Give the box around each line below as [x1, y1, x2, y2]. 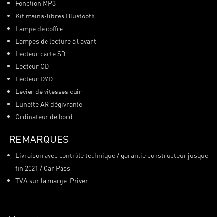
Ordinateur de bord [15, 111, 73, 121]
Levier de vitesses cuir [15, 86, 82, 95]
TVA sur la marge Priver [15, 175, 88, 185]
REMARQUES [8, 132, 69, 145]
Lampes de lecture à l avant [15, 36, 96, 45]
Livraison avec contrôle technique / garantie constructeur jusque [15, 150, 208, 159]
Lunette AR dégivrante [15, 99, 82, 108]
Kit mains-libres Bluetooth [15, 11, 95, 20]
